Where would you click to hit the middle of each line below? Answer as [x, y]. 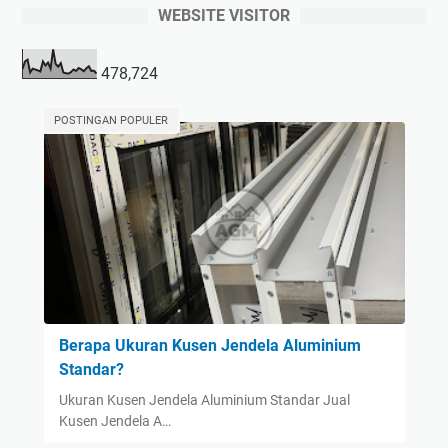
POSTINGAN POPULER [110, 120]
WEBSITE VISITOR [224, 15]
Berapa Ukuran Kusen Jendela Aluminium [209, 346]
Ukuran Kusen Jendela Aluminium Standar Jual [204, 400]
